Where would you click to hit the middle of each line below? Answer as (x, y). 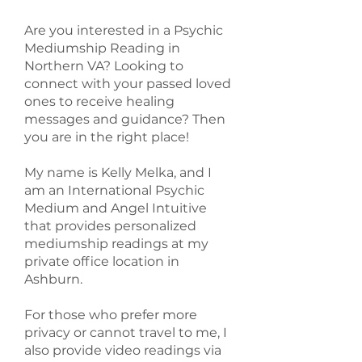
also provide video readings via (123, 350)
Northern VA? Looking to (104, 66)
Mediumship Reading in (102, 48)
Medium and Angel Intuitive (116, 208)
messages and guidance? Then (125, 119)
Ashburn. (53, 279)
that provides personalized (110, 226)
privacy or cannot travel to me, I (126, 333)
